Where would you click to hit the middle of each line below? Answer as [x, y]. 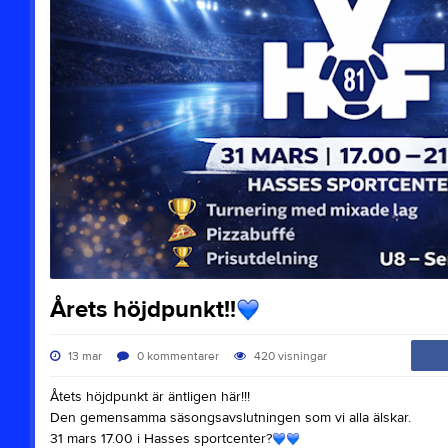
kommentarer [182, 355]
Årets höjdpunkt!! [142, 309]
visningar [302, 355]
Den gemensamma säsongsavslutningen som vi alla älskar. [230, 417]
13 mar [83, 355]
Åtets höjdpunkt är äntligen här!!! [149, 396]
